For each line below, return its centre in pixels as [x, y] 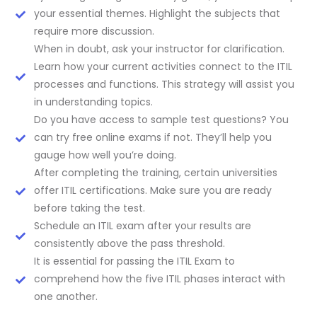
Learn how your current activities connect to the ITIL [163, 66]
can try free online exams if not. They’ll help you [152, 137]
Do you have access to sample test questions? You [161, 119]
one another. [65, 296]
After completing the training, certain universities [155, 172]
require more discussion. [94, 31]
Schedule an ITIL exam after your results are [142, 225]
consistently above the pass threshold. [129, 243]
